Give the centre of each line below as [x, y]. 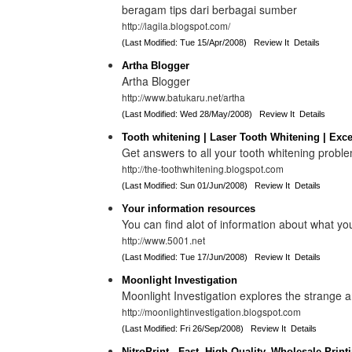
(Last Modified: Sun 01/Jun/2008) [188, 185]
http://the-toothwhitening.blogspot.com [202, 169]
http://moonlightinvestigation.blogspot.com [211, 312]
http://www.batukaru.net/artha [183, 97]
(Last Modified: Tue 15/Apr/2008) [187, 42]
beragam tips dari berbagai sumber [209, 9]
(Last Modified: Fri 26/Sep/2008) [186, 328]
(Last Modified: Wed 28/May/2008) [190, 114]
